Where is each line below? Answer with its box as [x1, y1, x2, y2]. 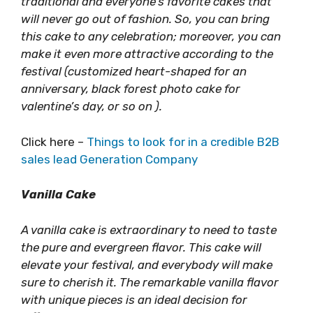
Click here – [21, 134, 87, 149]
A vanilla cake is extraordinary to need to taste [21, 222, 277, 237]
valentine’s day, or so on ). [21, 99, 162, 113]
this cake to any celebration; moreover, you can [21, 29, 281, 43]
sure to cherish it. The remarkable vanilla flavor [21, 275, 279, 289]
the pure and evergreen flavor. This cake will [21, 240, 261, 254]
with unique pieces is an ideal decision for [21, 292, 247, 307]
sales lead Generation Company [21, 152, 198, 166]
